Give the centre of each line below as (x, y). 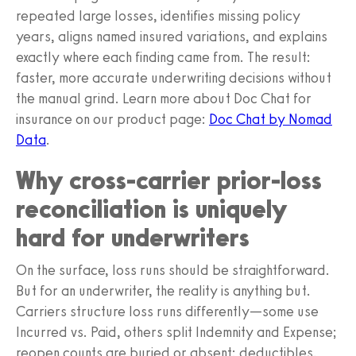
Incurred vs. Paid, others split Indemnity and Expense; (176, 332)
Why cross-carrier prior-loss (169, 180)
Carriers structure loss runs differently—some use (167, 311)
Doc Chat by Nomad (271, 119)
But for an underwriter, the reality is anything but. (163, 290)
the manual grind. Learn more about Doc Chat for (164, 98)
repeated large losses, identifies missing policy (158, 15)
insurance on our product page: (112, 119)
